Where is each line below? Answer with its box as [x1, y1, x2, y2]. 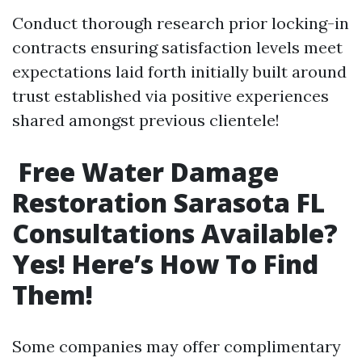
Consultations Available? [12, 215, 338, 250]
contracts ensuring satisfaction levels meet [12, 36, 343, 57]
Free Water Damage [12, 154, 279, 189]
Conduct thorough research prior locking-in [12, 12, 349, 33]
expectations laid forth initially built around [12, 61, 347, 82]
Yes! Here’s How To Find [12, 246, 318, 281]
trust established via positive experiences [12, 85, 329, 106]
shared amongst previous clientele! [12, 109, 280, 130]
